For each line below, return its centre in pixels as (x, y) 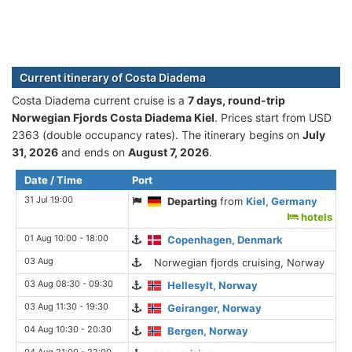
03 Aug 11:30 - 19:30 (66, 306)
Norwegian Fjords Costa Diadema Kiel (113, 117)
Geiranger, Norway (215, 308)
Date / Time (53, 180)
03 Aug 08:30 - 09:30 (69, 283)
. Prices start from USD (273, 117)
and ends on (93, 152)
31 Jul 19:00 (49, 199)
